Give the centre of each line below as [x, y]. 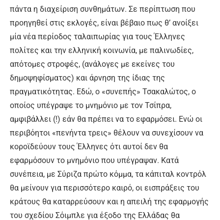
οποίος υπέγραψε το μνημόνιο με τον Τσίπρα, [91, 106]
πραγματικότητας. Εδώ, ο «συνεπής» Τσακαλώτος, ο [103, 92]
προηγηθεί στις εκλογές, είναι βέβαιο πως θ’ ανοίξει [104, 23]
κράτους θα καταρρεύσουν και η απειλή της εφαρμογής [109, 202]
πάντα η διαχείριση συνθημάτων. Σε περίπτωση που [103, 9]
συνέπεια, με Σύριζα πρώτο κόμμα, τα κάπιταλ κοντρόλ [108, 174]
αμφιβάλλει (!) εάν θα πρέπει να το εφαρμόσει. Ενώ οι [106, 119]
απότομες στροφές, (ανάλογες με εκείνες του [92, 64]
